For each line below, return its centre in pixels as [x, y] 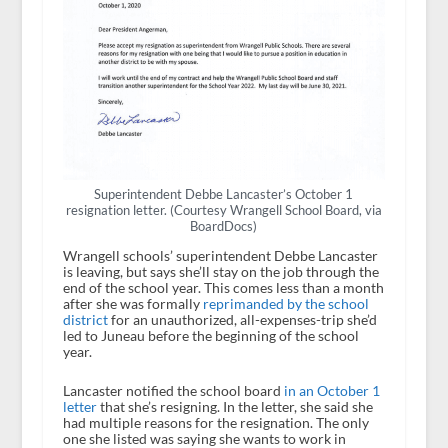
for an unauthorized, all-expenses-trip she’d [242, 320]
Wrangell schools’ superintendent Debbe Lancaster [220, 256]
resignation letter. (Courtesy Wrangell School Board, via [223, 210]
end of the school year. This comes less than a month [223, 288]
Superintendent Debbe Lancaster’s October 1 [224, 194]
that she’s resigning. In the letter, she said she [234, 406]
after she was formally [132, 304]
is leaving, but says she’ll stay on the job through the [220, 272]
